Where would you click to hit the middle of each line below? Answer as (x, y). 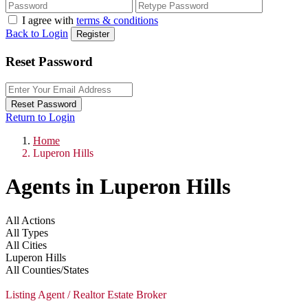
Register (93, 34)
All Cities (26, 245)
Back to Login (37, 34)
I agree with (49, 21)
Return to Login (40, 117)
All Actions (30, 220)
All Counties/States (47, 269)
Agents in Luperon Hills (118, 187)
